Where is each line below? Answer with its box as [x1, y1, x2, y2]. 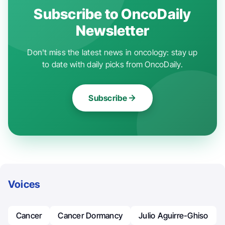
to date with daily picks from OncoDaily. [42, 59, 183, 69]
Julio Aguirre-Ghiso [139, 210, 208, 220]
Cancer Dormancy [58, 210, 123, 220]
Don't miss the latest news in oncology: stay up [27, 47, 198, 57]
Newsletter [75, 22, 150, 39]
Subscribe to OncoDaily [34, 5, 191, 23]
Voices [8, 178, 41, 190]
